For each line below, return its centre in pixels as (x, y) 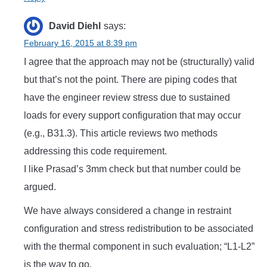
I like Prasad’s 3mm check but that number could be (132, 169)
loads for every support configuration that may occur (132, 116)
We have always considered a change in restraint (128, 211)
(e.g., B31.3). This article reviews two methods (121, 133)
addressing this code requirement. (95, 151)
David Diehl (75, 26)
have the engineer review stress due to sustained (127, 98)
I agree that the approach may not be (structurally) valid (139, 62)
